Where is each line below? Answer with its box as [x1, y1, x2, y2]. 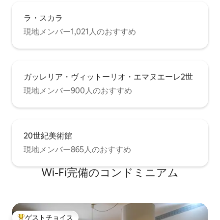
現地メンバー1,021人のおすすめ [24, 27, 136, 37]
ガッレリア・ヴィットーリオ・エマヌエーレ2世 [24, 72, 193, 82]
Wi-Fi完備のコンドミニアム [41, 165, 179, 180]
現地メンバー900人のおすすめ [24, 85, 132, 96]
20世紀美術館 [24, 131, 72, 141]
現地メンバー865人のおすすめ [24, 144, 131, 155]
